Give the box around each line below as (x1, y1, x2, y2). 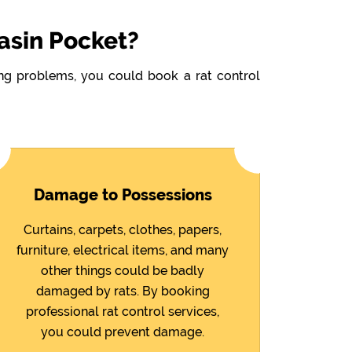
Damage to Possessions (33, 185, 212, 204)
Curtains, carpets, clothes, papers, (24, 222, 222, 237)
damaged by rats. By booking (35, 283, 210, 299)
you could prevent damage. (41, 324, 204, 339)
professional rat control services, (26, 303, 219, 319)
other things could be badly (41, 262, 204, 278)
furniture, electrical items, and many (16, 242, 229, 258)
